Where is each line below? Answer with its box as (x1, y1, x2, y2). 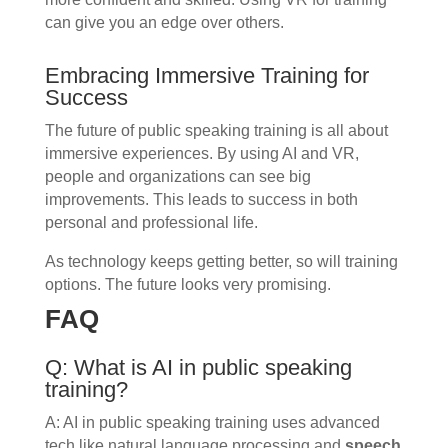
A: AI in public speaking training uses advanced (44, 414, 380, 432)
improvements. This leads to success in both (44, 191, 358, 209)
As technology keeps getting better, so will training (44, 253, 398, 271)
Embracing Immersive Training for (44, 63, 369, 89)
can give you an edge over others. (44, 14, 284, 32)
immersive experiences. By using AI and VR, (44, 145, 359, 163)
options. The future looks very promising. (44, 276, 331, 294)
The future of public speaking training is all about (44, 122, 388, 140)
